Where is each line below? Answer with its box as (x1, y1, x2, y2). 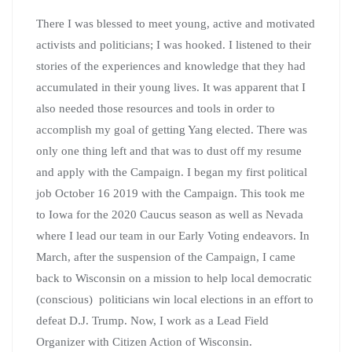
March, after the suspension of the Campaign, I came (36, 250, 295, 263)
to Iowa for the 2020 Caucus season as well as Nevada (36, 207, 303, 221)
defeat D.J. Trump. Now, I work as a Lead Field (36, 313, 269, 327)
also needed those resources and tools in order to (36, 101, 275, 115)
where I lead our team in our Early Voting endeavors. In (36, 229, 310, 242)
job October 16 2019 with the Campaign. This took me (36, 186, 305, 200)
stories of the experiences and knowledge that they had (36, 59, 306, 72)
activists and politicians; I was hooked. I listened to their (36, 38, 311, 51)
